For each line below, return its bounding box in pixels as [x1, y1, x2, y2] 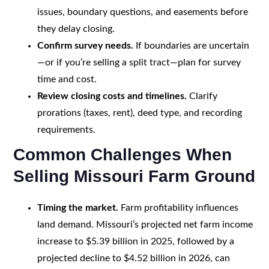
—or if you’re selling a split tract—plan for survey [37, 57, 241, 67]
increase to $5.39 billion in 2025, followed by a [37, 236, 234, 246]
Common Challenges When [13, 145, 232, 164]
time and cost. [37, 74, 97, 84]
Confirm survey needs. [37, 40, 133, 50]
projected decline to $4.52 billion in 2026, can [37, 253, 230, 263]
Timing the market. [37, 202, 118, 213]
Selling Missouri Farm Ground [13, 166, 255, 186]
